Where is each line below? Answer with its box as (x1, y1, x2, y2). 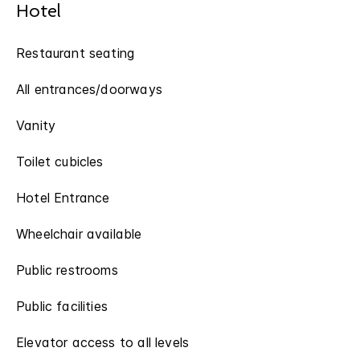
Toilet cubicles (16, 153, 104, 170)
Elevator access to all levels (16, 334, 190, 350)
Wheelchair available (16, 226, 142, 242)
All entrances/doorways (16, 81, 162, 97)
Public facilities (16, 298, 108, 314)
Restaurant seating (16, 45, 135, 61)
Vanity (16, 117, 56, 133)
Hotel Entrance (16, 190, 110, 206)
